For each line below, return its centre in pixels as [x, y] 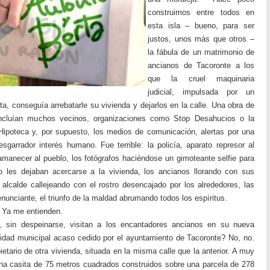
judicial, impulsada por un [201, 92]
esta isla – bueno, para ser [201, 26]
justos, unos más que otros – [201, 39]
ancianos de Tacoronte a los [201, 65]
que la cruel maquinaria [201, 79]
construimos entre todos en [201, 12]
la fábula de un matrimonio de [201, 52]
